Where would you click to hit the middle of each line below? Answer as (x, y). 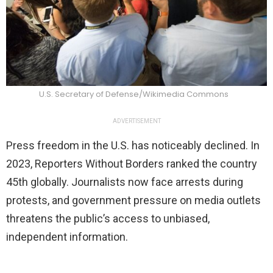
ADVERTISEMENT (136, 121)
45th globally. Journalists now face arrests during (125, 182)
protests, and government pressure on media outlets (133, 200)
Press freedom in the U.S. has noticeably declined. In (133, 146)
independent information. (67, 237)
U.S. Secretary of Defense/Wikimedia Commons (133, 94)
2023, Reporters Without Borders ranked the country (132, 164)
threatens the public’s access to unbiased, (108, 219)
